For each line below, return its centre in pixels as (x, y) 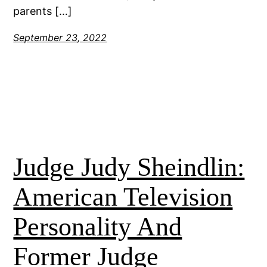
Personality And (98, 226)
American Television (123, 197)
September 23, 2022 (60, 37)
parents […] (43, 11)
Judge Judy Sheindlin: (129, 167)
